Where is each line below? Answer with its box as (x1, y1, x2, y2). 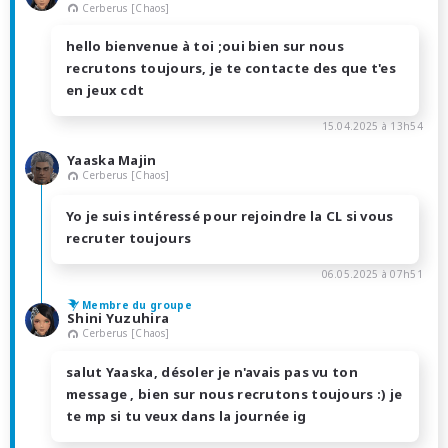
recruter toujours (66, 229, 192, 248)
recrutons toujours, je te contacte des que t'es (66, 59, 397, 78)
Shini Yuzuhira (67, 309, 170, 328)
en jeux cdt (66, 81, 145, 100)
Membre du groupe (82, 298, 192, 313)
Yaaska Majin (67, 151, 157, 170)
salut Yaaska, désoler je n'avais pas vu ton (66, 363, 358, 382)
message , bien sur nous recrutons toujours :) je (66, 385, 403, 404)
